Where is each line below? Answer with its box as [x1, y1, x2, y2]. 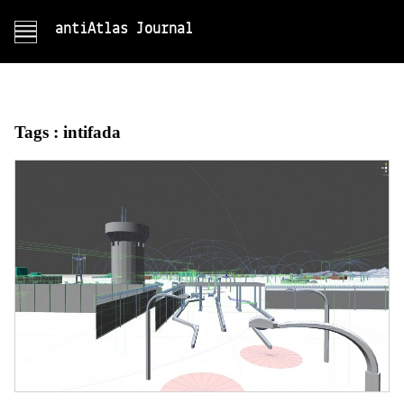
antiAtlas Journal [54, 15, 193, 43]
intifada [62, 123, 121, 142]
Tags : [14, 123, 63, 142]
